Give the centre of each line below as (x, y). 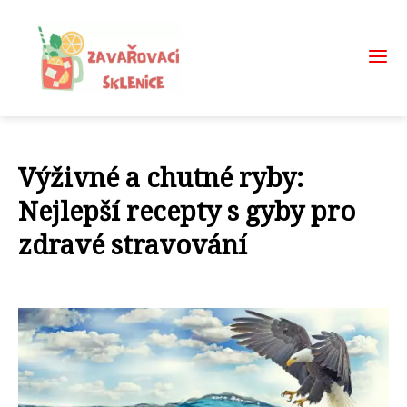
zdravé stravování (133, 244)
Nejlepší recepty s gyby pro (187, 210)
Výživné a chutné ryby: (161, 177)
